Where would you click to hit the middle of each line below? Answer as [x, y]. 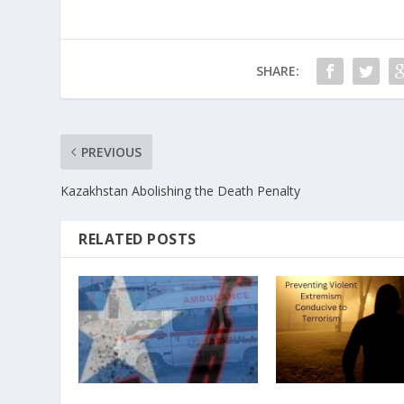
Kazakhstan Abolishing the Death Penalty [181, 191]
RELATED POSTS [138, 239]
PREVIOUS [112, 152]
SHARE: [277, 71]
